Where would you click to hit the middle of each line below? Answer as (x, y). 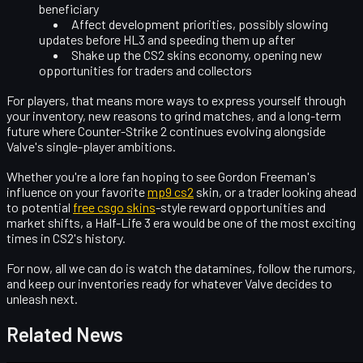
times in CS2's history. (66, 237)
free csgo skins (114, 207)
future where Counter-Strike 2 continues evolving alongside (166, 130)
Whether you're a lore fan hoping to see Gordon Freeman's (161, 176)
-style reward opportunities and (241, 207)
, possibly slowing (280, 23)
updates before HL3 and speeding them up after (167, 39)
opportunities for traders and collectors (145, 70)
